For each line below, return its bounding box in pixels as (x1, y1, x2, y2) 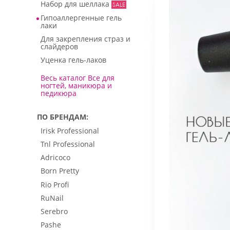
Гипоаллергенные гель (41, 12, 122, 23)
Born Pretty (41, 166, 79, 176)
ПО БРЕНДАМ (37, 111, 86, 122)
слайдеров (41, 41, 78, 51)
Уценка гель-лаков (41, 54, 106, 65)
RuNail (41, 193, 64, 203)
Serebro (41, 206, 68, 217)
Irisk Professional (41, 125, 99, 136)
